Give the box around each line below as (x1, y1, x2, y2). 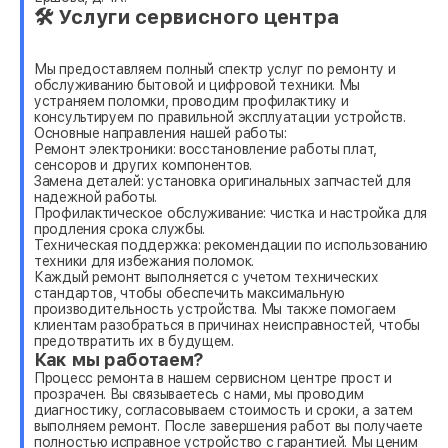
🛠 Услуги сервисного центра (34, 4, 339, 29)
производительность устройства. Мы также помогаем (34, 300, 396, 317)
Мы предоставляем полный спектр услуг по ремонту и (34, 60, 396, 77)
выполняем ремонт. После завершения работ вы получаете (34, 417, 424, 434)
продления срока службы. (34, 220, 206, 237)
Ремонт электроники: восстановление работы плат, (34, 140, 377, 157)
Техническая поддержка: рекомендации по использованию (34, 236, 428, 253)
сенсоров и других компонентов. (34, 156, 252, 173)
